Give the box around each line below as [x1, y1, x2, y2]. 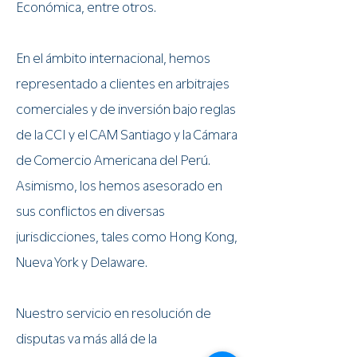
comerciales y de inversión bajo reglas [16, 101, 236, 117]
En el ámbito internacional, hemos [16, 50, 210, 66]
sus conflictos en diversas [16, 203, 165, 219]
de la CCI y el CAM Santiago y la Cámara [16, 127, 237, 143]
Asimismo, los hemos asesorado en [16, 178, 222, 194]
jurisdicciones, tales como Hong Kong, [16, 229, 237, 245]
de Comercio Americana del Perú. [16, 152, 210, 168]
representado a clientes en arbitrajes [16, 76, 229, 92]
